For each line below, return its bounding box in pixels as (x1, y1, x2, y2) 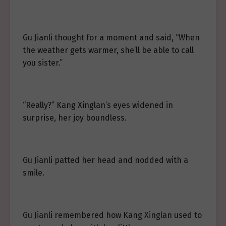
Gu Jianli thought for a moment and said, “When (23, 33, 200, 42)
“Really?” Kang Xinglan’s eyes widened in (23, 100, 173, 110)
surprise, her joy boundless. (23, 113, 127, 123)
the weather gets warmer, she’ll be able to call (23, 45, 194, 55)
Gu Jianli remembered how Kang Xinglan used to (23, 210, 202, 220)
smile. (23, 168, 44, 178)
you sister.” (23, 58, 63, 68)
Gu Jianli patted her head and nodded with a (23, 155, 188, 165)
